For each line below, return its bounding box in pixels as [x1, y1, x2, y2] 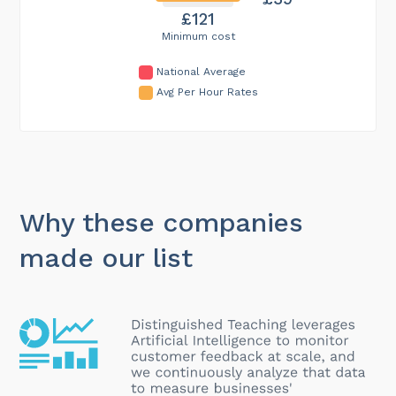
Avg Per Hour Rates [156, 85, 258, 98]
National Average [156, 65, 246, 78]
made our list [19, 241, 193, 273]
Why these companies [19, 206, 303, 238]
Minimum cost [161, 29, 235, 42]
